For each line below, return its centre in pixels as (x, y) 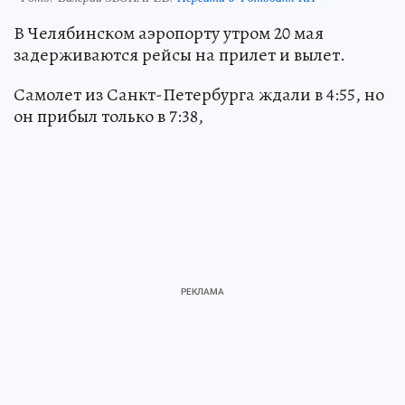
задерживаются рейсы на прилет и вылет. (179, 54)
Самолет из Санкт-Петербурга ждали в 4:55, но (199, 94)
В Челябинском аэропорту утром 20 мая (169, 33)
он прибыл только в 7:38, (108, 116)
